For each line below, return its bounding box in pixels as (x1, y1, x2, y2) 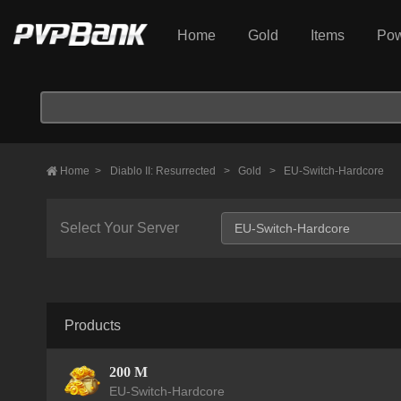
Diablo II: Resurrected (110, 165, 218, 177)
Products (64, 318, 121, 333)
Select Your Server (60, 220, 179, 235)
